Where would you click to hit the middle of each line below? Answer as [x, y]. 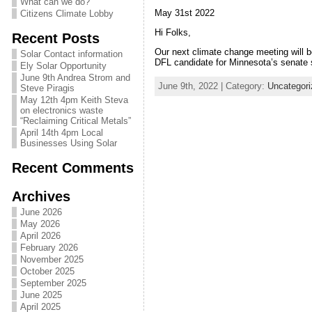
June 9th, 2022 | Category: [212, 86]
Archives [41, 196]
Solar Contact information [71, 54]
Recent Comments [72, 167]
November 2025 [52, 259]
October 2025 [47, 271]
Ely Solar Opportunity [63, 66]
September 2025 [53, 283]
